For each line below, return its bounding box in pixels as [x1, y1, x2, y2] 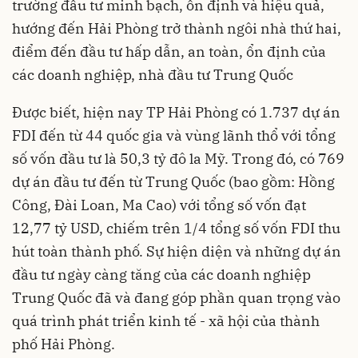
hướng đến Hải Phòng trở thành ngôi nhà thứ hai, [12, 19, 341, 38]
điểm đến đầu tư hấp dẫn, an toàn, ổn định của [12, 42, 326, 61]
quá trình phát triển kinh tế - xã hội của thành [12, 312, 320, 330]
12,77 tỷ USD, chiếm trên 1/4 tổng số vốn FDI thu [12, 219, 340, 237]
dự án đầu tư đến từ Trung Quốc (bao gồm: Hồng [12, 173, 335, 191]
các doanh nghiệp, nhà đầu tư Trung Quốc [12, 66, 293, 84]
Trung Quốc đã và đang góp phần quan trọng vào [12, 288, 340, 307]
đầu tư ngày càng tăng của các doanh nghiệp [12, 265, 311, 284]
